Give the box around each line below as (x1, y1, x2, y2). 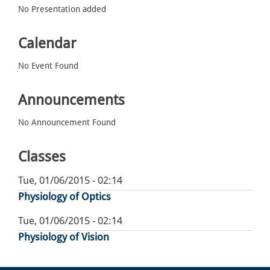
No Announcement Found (18, 118, 116, 128)
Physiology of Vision (18, 231, 109, 243)
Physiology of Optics (18, 190, 111, 203)
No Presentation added (18, 4, 106, 14)
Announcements (18, 92, 125, 109)
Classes (18, 148, 66, 166)
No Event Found (18, 61, 78, 71)
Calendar (18, 35, 77, 52)
